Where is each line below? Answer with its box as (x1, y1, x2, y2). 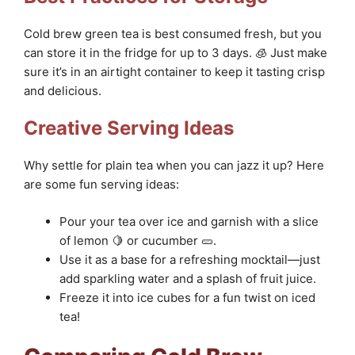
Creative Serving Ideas (24, 116, 234, 140)
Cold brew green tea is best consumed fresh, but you (24, 25, 322, 41)
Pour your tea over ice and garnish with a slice (59, 213, 319, 229)
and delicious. (24, 82, 101, 98)
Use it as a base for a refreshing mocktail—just (59, 251, 320, 267)
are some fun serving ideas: (24, 177, 179, 193)
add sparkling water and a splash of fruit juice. (59, 270, 316, 286)
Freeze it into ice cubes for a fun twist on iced (59, 289, 315, 305)
